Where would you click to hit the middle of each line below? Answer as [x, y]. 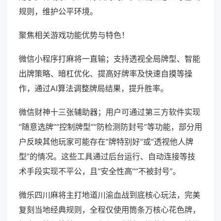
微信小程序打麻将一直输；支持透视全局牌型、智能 [110, 59]
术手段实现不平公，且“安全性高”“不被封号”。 [100, 171]
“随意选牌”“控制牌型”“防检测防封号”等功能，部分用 [110, 127]
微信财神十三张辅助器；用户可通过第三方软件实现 [110, 112]
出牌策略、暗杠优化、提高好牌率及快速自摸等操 [106, 74]
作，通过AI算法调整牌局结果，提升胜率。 [93, 89]
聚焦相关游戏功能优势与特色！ [74, 35]
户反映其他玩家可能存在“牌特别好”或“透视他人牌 [106, 142]
